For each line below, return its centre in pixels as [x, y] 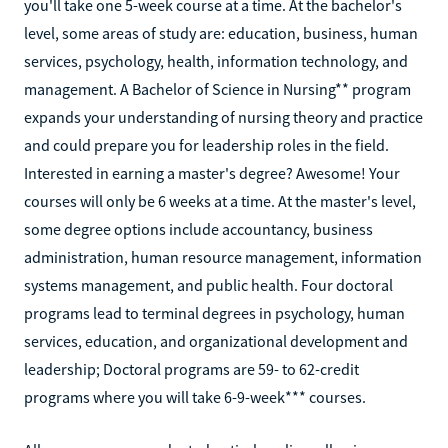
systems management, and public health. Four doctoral [208, 284]
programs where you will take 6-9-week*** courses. [195, 396]
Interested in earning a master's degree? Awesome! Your [212, 172]
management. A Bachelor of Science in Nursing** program [217, 88]
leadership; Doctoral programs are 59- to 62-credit [191, 368]
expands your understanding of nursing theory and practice [223, 116]
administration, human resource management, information [223, 256]
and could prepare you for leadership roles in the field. [206, 144]
